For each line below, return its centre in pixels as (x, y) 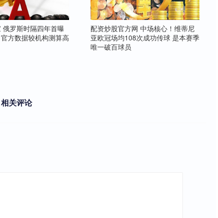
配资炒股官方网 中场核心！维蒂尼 (143, 28)
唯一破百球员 (111, 47)
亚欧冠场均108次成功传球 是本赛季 (145, 38)
